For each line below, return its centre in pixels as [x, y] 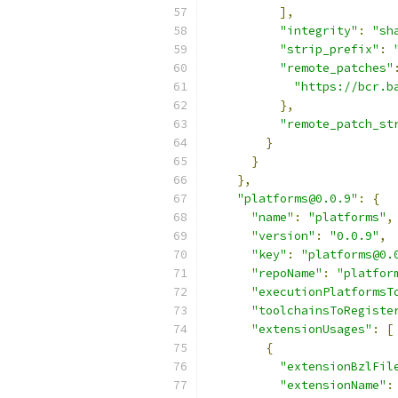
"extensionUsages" [312, 329]
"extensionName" [333, 385]
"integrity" [319, 31]
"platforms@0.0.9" [298, 199]
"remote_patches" [337, 68]
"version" [283, 236]
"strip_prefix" [330, 49]
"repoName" [287, 273]
